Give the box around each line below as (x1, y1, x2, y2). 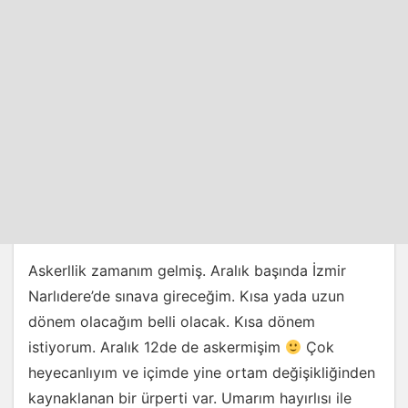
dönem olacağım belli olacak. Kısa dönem (28, 312, 315, 331)
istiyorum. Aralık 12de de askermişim (28, 338, 285, 356)
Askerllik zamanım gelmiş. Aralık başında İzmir (28, 261, 346, 280)
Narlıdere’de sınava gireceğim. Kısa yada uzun (28, 287, 344, 305)
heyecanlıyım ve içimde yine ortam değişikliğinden (28, 363, 375, 382)
